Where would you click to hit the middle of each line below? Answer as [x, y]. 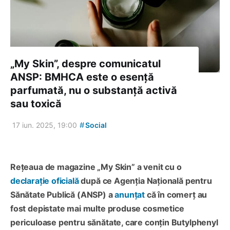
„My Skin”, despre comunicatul [85, 64]
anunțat [130, 195]
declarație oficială [45, 181]
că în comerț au [176, 195]
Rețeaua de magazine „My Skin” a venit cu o [96, 167]
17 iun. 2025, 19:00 [45, 125]
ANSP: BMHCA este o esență [82, 77]
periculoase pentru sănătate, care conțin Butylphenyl [114, 223]
